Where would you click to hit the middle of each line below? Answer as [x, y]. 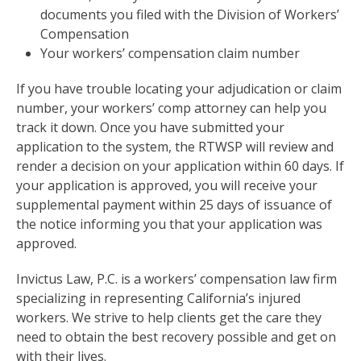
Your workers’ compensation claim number [170, 53]
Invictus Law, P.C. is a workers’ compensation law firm [176, 279]
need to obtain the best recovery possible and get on [176, 337]
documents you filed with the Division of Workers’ [190, 15]
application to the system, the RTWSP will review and [175, 147]
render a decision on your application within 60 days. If [180, 166]
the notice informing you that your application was [169, 224]
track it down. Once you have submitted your [150, 127]
